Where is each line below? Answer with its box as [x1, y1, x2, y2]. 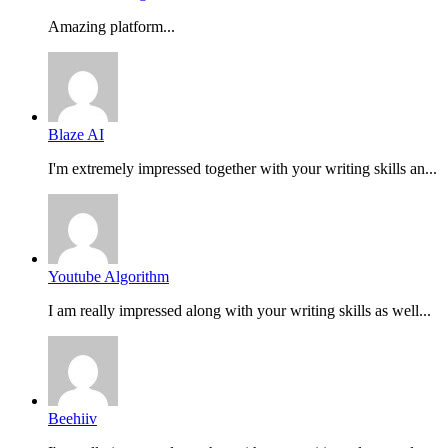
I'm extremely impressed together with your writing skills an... [48, 160, 437, 178]
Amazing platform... [48, 18, 175, 36]
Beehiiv [48, 410, 97, 428]
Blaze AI [48, 126, 104, 144]
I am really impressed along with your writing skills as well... [48, 302, 431, 320]
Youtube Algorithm [48, 268, 169, 286]
